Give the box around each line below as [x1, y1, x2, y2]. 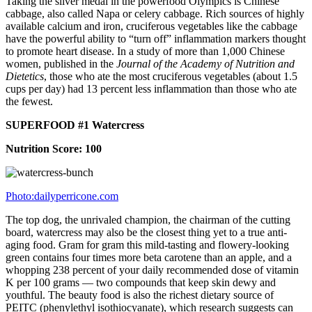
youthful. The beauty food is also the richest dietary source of [6, 288, 274, 301]
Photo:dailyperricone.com [6, 189, 118, 202]
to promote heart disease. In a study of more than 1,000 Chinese [6, 45, 285, 57]
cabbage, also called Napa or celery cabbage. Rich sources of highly [6, 7, 304, 19]
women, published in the [6, 57, 116, 70]
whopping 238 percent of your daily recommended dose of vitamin [6, 263, 299, 276]
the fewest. [6, 95, 53, 107]
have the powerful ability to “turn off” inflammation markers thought [6, 32, 306, 45]
